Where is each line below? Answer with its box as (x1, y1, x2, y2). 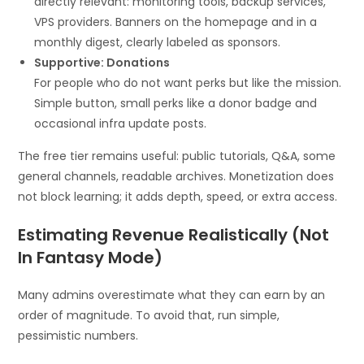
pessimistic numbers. (18, 327, 139, 344)
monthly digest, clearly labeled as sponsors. (34, 34, 281, 51)
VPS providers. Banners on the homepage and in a (34, 14, 318, 31)
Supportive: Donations (34, 54, 171, 71)
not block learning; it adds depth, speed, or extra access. (18, 188, 338, 206)
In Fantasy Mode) (18, 246, 163, 270)
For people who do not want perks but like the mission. (34, 75, 342, 92)
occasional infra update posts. (34, 115, 207, 132)
